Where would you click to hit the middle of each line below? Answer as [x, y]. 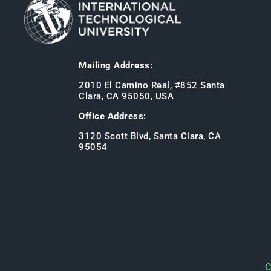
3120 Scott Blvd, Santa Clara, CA [150, 136]
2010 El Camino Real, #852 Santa [152, 86]
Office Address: [113, 116]
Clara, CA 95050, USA [126, 96]
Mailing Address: [116, 66]
